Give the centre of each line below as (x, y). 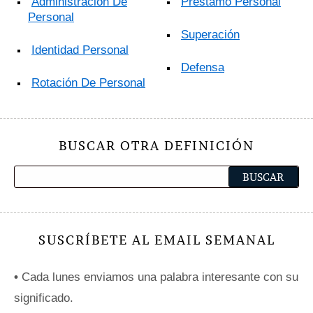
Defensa (203, 68)
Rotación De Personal (88, 83)
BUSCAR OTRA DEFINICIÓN (156, 146)
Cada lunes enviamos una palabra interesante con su (158, 277)
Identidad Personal (80, 50)
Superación (210, 35)
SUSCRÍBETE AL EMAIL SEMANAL (156, 240)
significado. (44, 298)
